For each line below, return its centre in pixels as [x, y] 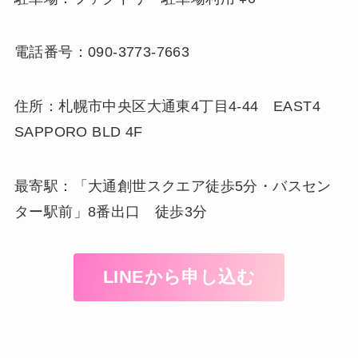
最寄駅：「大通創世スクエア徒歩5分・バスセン [173, 186]
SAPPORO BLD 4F [78, 132]
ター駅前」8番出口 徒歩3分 [111, 212]
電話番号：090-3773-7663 [102, 52]
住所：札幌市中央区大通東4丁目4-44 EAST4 [169, 107]
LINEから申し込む [179, 277]
